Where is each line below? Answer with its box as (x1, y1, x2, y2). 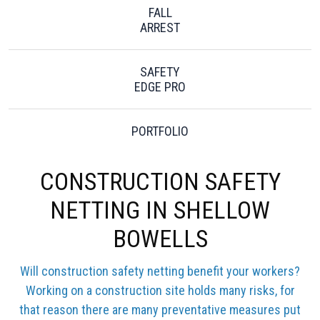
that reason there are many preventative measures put (19, 302, 301, 317)
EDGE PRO (134, 79, 186, 94)
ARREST (140, 20, 180, 35)
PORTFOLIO (131, 124, 189, 139)
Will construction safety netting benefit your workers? (20, 264, 300, 279)
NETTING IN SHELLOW (50, 196, 270, 224)
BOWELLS (112, 224, 208, 253)
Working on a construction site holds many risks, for (25, 283, 295, 298)
